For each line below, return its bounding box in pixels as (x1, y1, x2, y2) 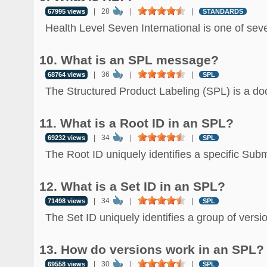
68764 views (48, 71, 85, 78)
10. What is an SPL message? (39, 53, 219, 67)
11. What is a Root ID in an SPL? (39, 116, 234, 130)
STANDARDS (203, 8, 243, 15)
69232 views (48, 134, 85, 141)
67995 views (48, 8, 85, 15)
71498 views (48, 197, 85, 204)
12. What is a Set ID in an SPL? (39, 179, 225, 193)
